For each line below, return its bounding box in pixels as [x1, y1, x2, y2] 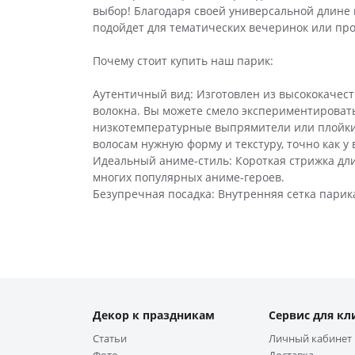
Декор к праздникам [93, 307, 215, 323]
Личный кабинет [269, 330, 352, 345]
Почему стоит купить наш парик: [93, 52, 273, 68]
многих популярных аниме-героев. [93, 169, 284, 185]
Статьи [93, 330, 127, 345]
